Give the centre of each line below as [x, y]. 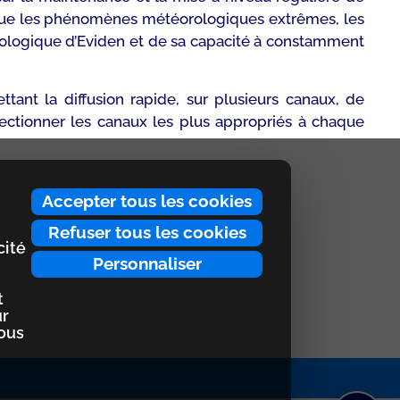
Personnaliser [147, 263]
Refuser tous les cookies [147, 232]
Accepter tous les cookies [147, 201]
